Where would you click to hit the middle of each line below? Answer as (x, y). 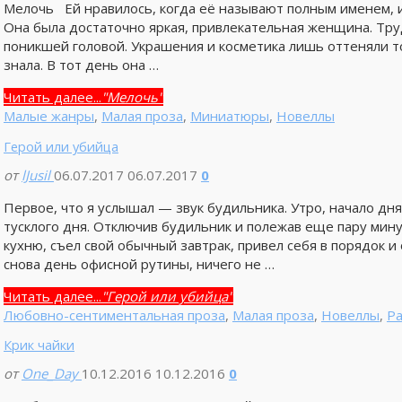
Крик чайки (39, 344)
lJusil (35, 175)
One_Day (49, 373)
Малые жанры (48, 116)
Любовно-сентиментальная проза (114, 315)
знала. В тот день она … (81, 65)
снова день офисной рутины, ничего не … (139, 263)
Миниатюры (229, 116)
